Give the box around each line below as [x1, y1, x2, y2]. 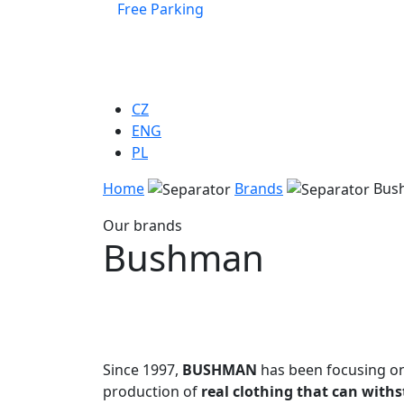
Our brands [103, 216, 182, 236]
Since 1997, [103, 360, 182, 381]
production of [103, 381, 201, 402]
